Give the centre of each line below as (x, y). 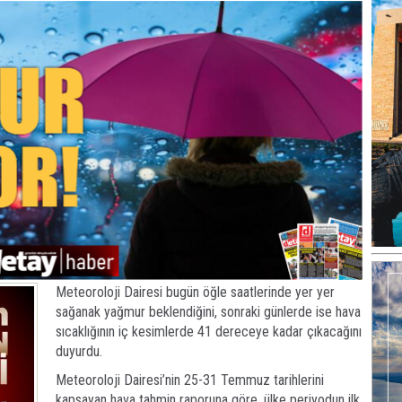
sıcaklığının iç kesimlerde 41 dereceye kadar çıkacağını (209, 332)
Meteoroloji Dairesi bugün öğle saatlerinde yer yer (195, 293)
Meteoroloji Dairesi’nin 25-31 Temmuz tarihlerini (190, 380)
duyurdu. (79, 352)
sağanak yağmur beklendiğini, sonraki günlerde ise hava (208, 312)
